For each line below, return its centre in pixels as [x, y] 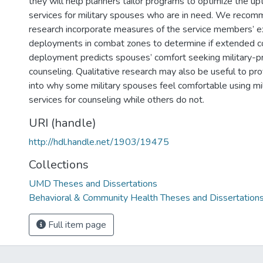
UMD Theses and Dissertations [93, 184]
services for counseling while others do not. [117, 100]
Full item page [76, 225]
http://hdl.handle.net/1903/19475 [99, 142]
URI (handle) [63, 123]
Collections [59, 165]
